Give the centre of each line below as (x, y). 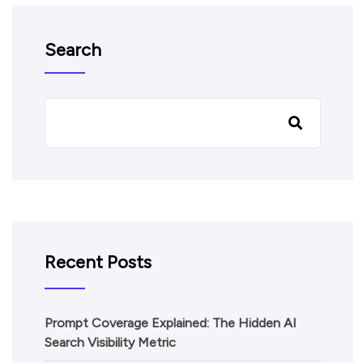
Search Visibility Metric (110, 342)
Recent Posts (98, 262)
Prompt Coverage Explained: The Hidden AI (171, 323)
